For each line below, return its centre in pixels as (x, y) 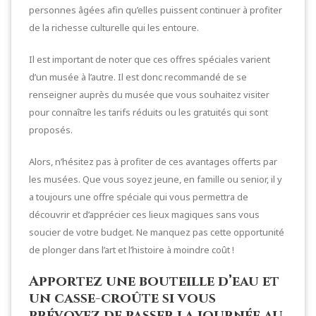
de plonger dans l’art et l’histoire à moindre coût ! (132, 249)
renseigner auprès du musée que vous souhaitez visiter (149, 94)
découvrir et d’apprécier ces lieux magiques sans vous (144, 214)
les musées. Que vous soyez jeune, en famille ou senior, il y (156, 179)
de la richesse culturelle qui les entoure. (114, 27)
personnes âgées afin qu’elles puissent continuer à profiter (156, 10)
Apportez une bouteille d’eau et (154, 281)
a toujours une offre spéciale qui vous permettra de (139, 196)
